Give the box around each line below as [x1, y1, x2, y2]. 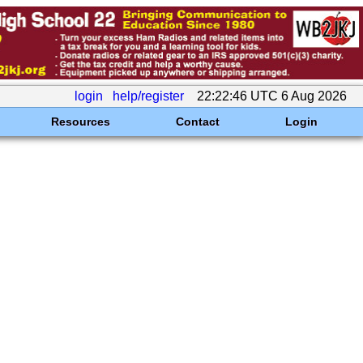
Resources [50, 115, 110, 128]
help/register [113, 89, 184, 103]
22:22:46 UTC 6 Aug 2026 [194, 89, 350, 103]
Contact [175, 115, 220, 128]
